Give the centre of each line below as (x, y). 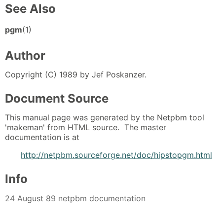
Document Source (57, 98)
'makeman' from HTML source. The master (86, 128)
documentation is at (42, 137)
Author (25, 55)
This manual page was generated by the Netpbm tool (105, 118)
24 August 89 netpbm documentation (75, 198)
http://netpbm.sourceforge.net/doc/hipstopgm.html (116, 155)
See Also (30, 9)
